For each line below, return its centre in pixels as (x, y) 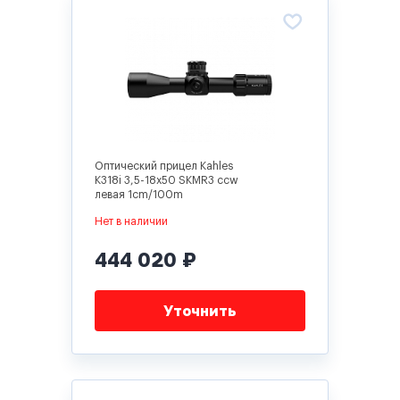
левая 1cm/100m (139, 195)
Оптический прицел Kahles (164, 166)
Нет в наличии (131, 221)
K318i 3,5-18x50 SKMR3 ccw (167, 180)
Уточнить (200, 311)
